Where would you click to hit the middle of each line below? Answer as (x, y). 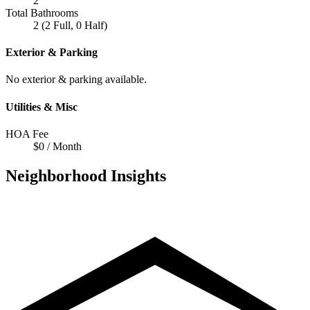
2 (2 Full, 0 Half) (70, 25)
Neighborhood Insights (86, 175)
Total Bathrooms (42, 12)
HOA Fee (27, 134)
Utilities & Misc (42, 107)
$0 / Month (57, 146)
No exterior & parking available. (76, 80)
